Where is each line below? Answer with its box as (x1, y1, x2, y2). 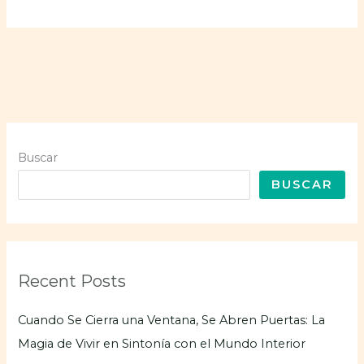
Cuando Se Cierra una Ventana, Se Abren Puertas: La (18, 312, 326, 327)
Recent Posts (18, 271, 127, 291)
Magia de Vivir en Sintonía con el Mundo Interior (18, 336, 306, 351)
